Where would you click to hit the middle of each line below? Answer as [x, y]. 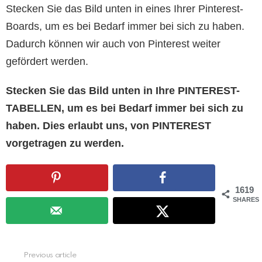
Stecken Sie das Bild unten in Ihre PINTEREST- [123, 90]
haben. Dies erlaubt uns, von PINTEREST [108, 125]
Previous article [50, 256]
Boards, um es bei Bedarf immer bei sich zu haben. [125, 26]
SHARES [246, 200]
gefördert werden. [47, 61]
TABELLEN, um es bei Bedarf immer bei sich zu [125, 108]
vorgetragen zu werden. [65, 143]
